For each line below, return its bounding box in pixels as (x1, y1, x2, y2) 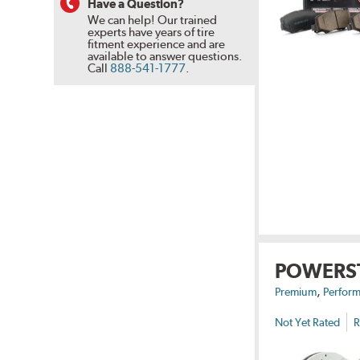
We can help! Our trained (88, 12, 218, 27)
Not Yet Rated (275, 315, 341, 329)
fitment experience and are (88, 36, 226, 51)
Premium (275, 285, 317, 299)
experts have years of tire (88, 24, 215, 39)
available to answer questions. (88, 48, 243, 63)
